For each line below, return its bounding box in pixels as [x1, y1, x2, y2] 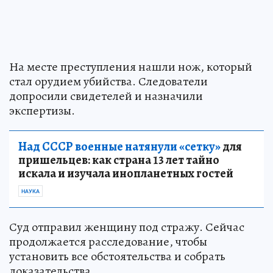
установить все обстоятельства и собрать [9, 247, 225, 264]
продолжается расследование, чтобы [9, 233, 207, 250]
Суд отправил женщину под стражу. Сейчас [9, 218, 244, 235]
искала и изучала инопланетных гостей [18, 165, 233, 182]
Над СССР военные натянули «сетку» [18, 138, 221, 155]
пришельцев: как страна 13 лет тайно [18, 151, 219, 168]
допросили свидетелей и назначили [9, 87, 203, 104]
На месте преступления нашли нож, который [9, 58, 252, 75]
